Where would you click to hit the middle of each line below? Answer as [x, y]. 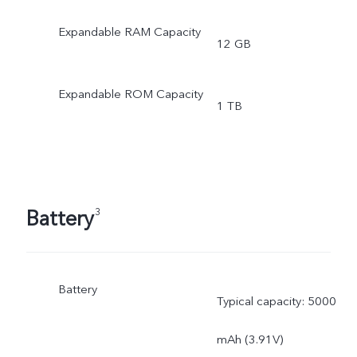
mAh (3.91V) [249, 339]
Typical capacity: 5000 [276, 301]
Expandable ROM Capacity [130, 94]
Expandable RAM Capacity [129, 31]
